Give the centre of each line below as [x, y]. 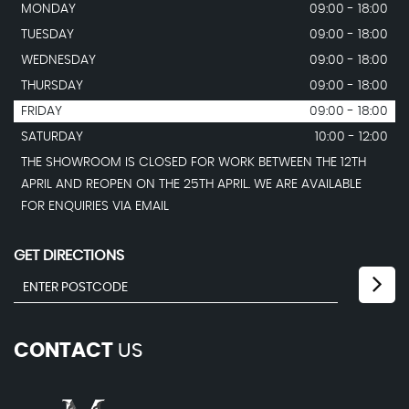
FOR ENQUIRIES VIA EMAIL [95, 207]
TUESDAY [47, 35]
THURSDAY [52, 86]
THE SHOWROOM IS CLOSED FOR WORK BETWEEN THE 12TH [194, 163]
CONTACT [63, 351]
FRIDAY [42, 112]
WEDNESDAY [58, 61]
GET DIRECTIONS [69, 256]
